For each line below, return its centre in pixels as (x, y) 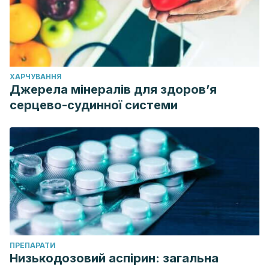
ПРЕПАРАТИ (33, 245)
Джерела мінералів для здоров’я (113, 89)
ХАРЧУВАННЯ (36, 77)
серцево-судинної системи (94, 105)
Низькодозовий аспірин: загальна (114, 258)
